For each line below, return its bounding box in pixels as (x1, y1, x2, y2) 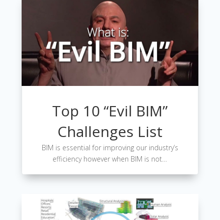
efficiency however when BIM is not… (53, 154, 167, 164)
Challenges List (57, 121, 163, 141)
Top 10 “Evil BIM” (52, 100, 168, 121)
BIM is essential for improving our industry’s (41, 142, 178, 152)
